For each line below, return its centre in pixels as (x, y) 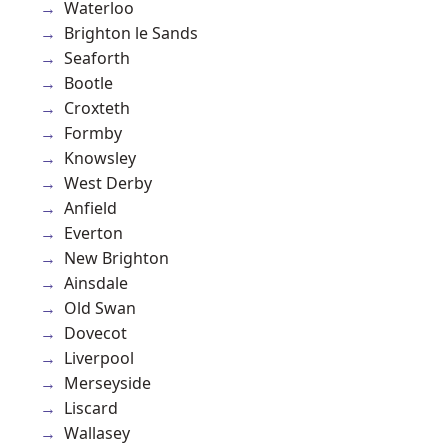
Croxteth (97, 107)
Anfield (90, 207)
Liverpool (99, 357)
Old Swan (100, 307)
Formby (93, 132)
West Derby (108, 182)
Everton (93, 232)
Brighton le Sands (131, 32)
